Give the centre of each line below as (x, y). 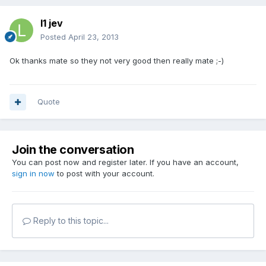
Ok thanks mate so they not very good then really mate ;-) (117, 61)
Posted (54, 37)
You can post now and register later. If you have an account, (125, 162)
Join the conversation (73, 150)
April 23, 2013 (94, 37)
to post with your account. (104, 174)
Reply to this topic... (70, 221)
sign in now (33, 174)
